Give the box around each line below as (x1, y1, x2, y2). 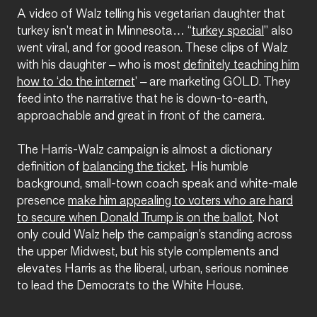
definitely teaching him (183, 59, 299, 72)
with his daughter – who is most (17, 59, 183, 72)
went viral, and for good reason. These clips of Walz (17, 42, 288, 55)
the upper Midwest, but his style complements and (17, 246, 279, 259)
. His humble (185, 161, 248, 174)
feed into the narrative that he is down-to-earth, (17, 93, 267, 106)
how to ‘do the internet (17, 76, 135, 89)
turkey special (192, 25, 264, 38)
